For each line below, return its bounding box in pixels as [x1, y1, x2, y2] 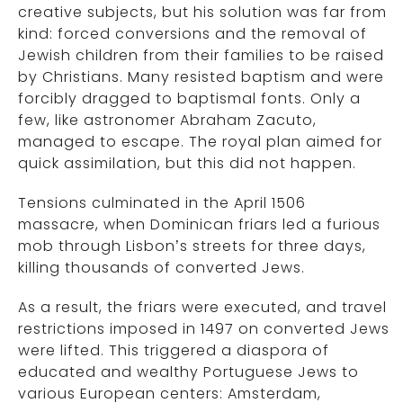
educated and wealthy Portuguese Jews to [18, 362, 359, 383]
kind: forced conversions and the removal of [18, 23, 367, 45]
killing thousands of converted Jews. [18, 257, 305, 279]
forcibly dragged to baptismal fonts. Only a [18, 88, 361, 110]
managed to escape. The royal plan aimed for [18, 131, 382, 153]
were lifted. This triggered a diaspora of [18, 340, 329, 362]
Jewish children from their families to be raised [18, 45, 384, 67]
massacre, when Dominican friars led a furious [18, 214, 381, 236]
